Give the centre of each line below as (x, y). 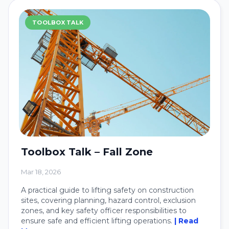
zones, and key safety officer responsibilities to (104, 211)
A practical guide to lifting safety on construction (107, 190)
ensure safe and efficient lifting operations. (98, 221)
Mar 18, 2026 (41, 172)
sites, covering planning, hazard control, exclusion (108, 201)
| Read (186, 221)
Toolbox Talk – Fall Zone (87, 152)
